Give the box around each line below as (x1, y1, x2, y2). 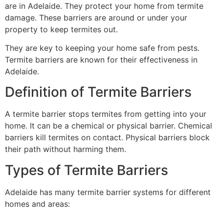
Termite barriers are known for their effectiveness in (5, 54, 197, 65)
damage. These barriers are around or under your (5, 12, 187, 22)
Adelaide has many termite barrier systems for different (5, 187, 211, 197)
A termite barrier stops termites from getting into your (5, 109, 206, 119)
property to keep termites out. (5, 24, 118, 34)
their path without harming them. (5, 144, 126, 154)
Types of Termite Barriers (5, 161, 168, 178)
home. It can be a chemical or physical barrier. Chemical (5, 121, 212, 131)
